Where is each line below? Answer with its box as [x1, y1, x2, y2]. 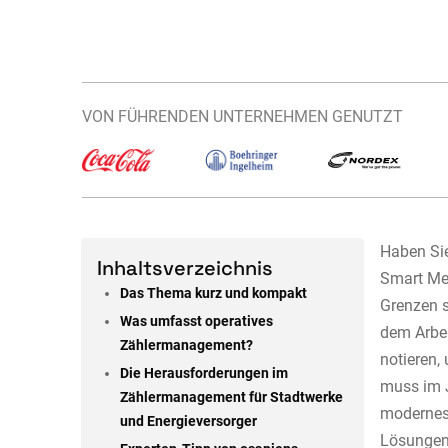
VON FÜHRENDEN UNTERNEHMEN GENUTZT [81, 107, 403, 126]
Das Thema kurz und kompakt [120, 285, 308, 303]
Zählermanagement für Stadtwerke [120, 389, 344, 407]
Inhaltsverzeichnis [96, 255, 273, 282]
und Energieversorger [120, 413, 258, 431]
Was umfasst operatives [120, 313, 274, 331]
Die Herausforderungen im [120, 365, 289, 383]
